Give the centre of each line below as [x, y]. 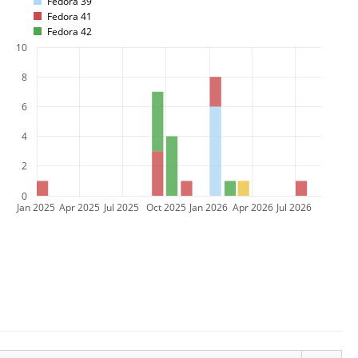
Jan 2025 [36, 207]
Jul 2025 [121, 207]
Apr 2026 [253, 207]
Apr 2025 [80, 207]
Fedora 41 [70, 16]
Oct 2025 [166, 207]
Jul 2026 [294, 207]
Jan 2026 [209, 207]
